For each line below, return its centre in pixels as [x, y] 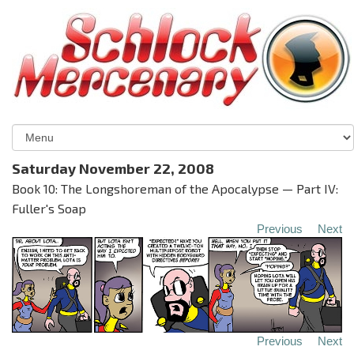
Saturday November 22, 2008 [113, 168]
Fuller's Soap [49, 208]
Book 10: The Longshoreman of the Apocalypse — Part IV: [175, 188]
